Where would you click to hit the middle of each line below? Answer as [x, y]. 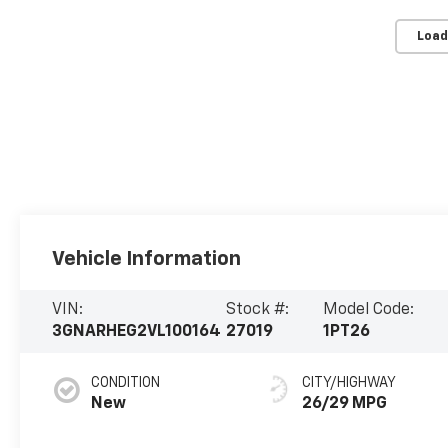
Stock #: [258, 310]
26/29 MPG [345, 404]
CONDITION [126, 383]
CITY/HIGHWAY [349, 383]
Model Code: [369, 310]
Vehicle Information [147, 258]
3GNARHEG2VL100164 [137, 332]
